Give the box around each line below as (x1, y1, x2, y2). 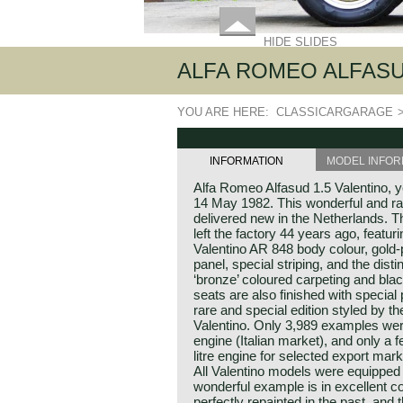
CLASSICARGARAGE (276, 105, 393, 119)
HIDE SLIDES (264, 35, 337, 49)
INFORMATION (209, 155, 283, 167)
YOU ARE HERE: (177, 105, 276, 119)
